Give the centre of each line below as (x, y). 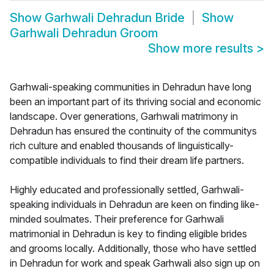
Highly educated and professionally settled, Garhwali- (127, 190)
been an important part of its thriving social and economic (135, 102)
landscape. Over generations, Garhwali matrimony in (124, 117)
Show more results (202, 49)
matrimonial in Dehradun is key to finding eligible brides (128, 234)
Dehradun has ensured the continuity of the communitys (133, 131)
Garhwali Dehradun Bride (115, 18)
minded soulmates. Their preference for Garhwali (117, 219)
